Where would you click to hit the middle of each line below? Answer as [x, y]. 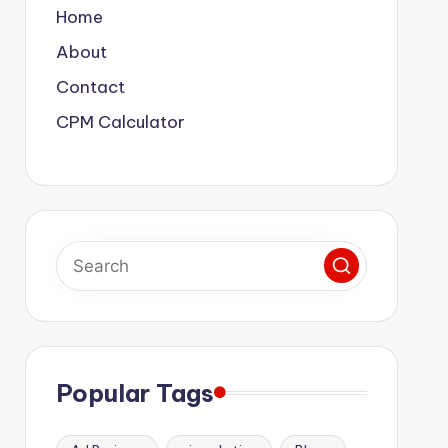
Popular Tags [134, 392]
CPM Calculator [120, 121]
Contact [90, 86]
